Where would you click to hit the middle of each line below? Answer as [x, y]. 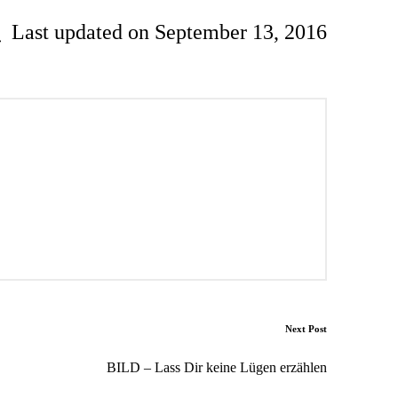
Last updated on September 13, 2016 [169, 32]
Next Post [306, 328]
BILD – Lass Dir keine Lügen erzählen [217, 367]
